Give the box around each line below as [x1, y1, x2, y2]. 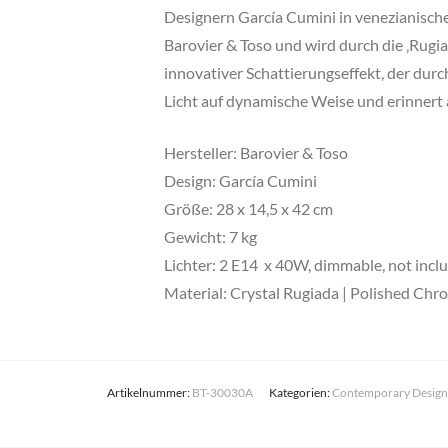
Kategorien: [268, 385, 332, 400]
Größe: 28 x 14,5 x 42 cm [164, 199, 333, 218]
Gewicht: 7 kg [164, 227, 257, 246]
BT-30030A [191, 385, 253, 400]
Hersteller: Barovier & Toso [164, 143, 348, 162]
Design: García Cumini [164, 171, 317, 190]
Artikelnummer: [106, 385, 192, 400]
